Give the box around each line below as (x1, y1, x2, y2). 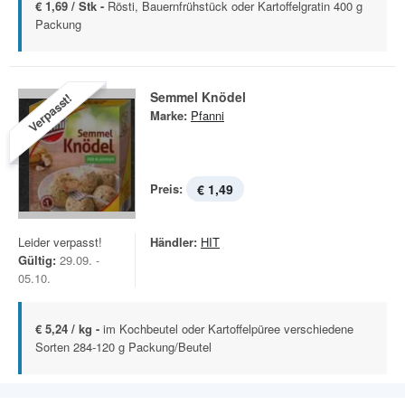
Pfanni (191, 107, 224, 124)
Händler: (150, 233, 197, 250)
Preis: (150, 180, 183, 197)
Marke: (150, 107, 187, 124)
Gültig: (18, 251, 56, 268)
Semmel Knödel (150, 88, 246, 106)
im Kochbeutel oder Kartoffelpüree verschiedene (103, 320, 353, 337)
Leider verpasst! (18, 233, 102, 250)
